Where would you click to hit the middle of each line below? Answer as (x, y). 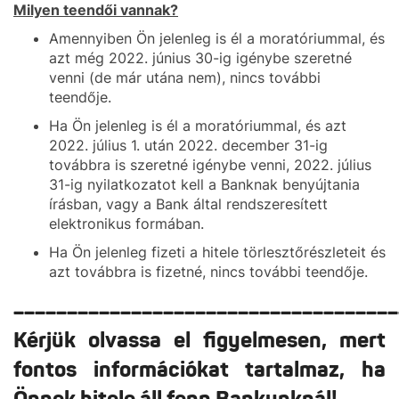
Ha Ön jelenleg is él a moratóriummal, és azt (198, 126)
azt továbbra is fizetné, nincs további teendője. (208, 272)
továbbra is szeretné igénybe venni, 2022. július (210, 165)
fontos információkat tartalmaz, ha (199, 370)
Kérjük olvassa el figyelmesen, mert (199, 341)
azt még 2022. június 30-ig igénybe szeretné (200, 58)
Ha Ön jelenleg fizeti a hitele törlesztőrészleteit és (217, 252)
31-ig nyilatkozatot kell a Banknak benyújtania (204, 184)
